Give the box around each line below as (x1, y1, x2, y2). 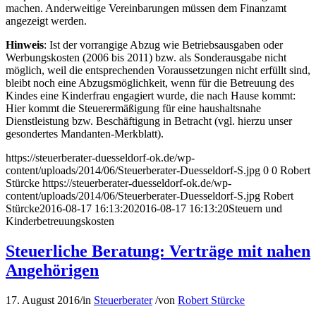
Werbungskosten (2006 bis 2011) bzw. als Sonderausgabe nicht (6, 51, 286, 64)
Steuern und (229, 202, 282, 215)
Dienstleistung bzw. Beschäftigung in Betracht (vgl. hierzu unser (6, 115, 292, 128)
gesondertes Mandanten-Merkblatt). (6, 128, 164, 140)
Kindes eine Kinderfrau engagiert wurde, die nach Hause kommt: (6, 90, 296, 102)
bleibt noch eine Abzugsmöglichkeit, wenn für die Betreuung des (6, 77, 294, 90)
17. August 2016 (6, 294, 80, 307)
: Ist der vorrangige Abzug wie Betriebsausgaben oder (44, 39, 283, 51)
